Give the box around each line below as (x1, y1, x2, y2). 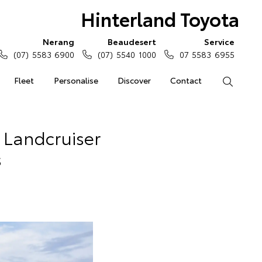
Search (233, 74, 259, 86)
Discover (117, 74, 151, 86)
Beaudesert (107, 36, 156, 47)
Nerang (43, 36, 75, 47)
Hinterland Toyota (80, 5, 239, 32)
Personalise (53, 74, 98, 86)
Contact (170, 74, 202, 86)
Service (204, 36, 235, 47)
